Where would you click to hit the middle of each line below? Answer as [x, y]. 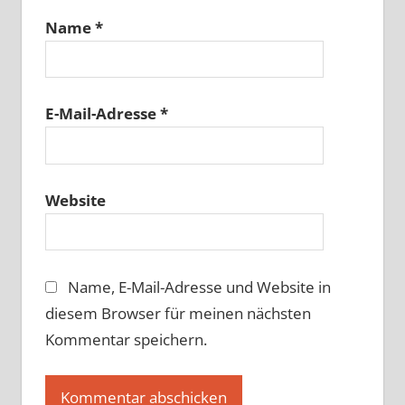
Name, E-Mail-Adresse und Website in [199, 287]
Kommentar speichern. [126, 339]
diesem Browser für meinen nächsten [178, 313]
